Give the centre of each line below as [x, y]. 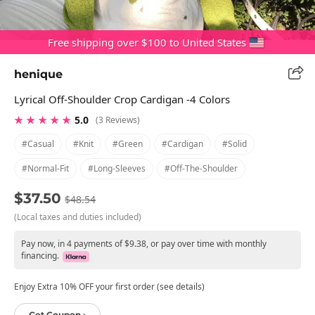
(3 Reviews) [118, 120]
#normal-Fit [45, 168]
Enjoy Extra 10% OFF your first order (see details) [109, 286]
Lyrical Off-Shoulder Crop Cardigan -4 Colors [122, 99]
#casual [38, 143]
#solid [234, 143]
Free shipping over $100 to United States [147, 42]
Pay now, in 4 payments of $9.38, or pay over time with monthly [144, 243]
